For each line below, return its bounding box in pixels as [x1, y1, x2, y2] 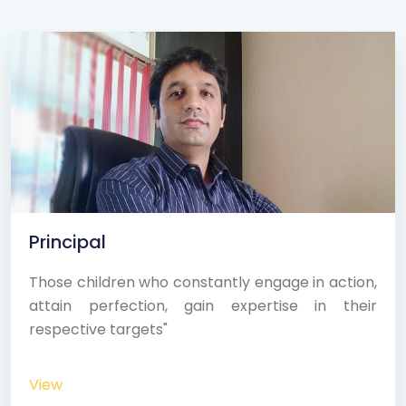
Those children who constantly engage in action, [29, 271, 377, 293]
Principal [29, 228, 106, 255]
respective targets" [29, 318, 168, 340]
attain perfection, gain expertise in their [29, 295, 377, 316]
